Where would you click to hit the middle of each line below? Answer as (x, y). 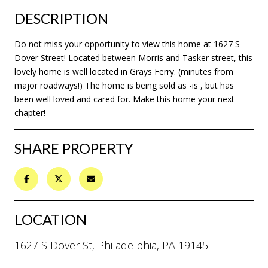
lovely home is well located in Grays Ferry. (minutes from (124, 71)
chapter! (30, 112)
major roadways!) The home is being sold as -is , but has (124, 85)
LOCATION (51, 219)
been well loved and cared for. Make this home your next (124, 99)
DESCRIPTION (61, 18)
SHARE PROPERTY (74, 148)
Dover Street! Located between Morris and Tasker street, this (133, 57)
